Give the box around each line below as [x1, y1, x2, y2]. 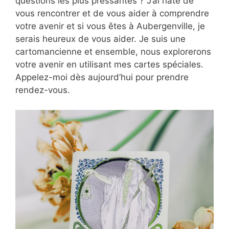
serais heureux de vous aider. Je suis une [15, 34, 186, 44]
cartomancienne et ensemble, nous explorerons [15, 47, 211, 57]
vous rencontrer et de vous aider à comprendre [15, 8, 209, 19]
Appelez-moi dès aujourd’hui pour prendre [15, 72, 189, 83]
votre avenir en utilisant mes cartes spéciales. [15, 59, 203, 70]
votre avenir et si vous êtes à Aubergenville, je [15, 21, 205, 32]
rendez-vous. [15, 85, 70, 96]
